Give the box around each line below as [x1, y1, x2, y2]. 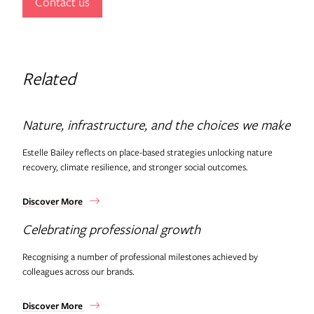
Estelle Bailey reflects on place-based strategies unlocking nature [22, 145, 273, 158]
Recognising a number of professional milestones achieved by [22, 250, 258, 263]
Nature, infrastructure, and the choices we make [22, 115, 290, 133]
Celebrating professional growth [22, 219, 200, 238]
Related [22, 67, 76, 90]
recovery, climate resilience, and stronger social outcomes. [22, 160, 248, 173]
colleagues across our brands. [22, 264, 135, 278]
